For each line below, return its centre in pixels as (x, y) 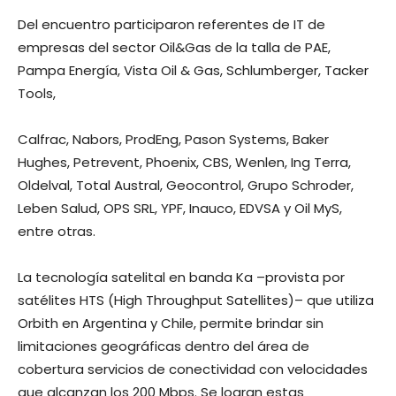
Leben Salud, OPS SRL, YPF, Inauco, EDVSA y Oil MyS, (180, 209)
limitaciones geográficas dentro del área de (164, 346)
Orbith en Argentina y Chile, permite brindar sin (171, 324)
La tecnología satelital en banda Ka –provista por (181, 278)
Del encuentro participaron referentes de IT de (171, 25)
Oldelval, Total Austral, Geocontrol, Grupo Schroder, (186, 186)
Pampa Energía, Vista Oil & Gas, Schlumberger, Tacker (193, 71)
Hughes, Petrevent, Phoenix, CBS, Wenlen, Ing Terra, (184, 163)
